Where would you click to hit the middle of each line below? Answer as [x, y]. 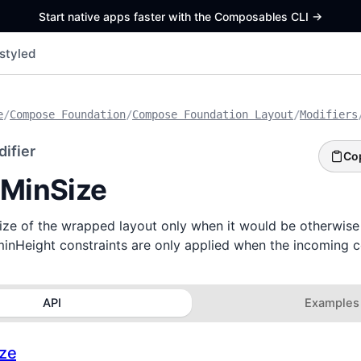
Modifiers [329, 114]
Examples [332, 303]
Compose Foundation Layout [213, 114]
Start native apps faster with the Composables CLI [175, 16]
